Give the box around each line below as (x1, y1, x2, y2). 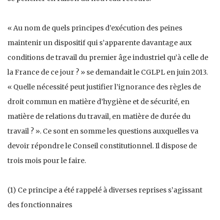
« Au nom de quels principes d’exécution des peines (7, 24, 182, 33)
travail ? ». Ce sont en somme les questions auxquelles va (7, 127, 198, 136)
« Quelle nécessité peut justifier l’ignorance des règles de (7, 82, 201, 92)
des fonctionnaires (7, 200, 72, 210)
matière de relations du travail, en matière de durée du (7, 112, 191, 121)
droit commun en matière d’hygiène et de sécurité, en (7, 97, 190, 107)
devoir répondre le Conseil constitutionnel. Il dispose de (7, 141, 197, 151)
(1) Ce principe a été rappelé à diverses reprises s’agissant (7, 186, 202, 195)
